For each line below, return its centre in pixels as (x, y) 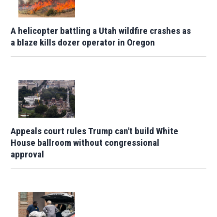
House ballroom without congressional (85, 143)
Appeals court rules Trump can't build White (95, 131)
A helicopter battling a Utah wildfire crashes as (101, 31)
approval (28, 155)
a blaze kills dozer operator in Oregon (83, 43)
